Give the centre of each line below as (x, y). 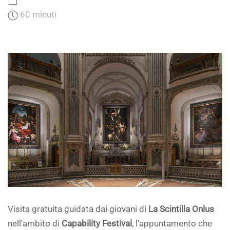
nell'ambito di (35, 224)
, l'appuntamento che (172, 224)
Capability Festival (97, 224)
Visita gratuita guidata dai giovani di (78, 209)
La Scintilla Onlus (181, 209)
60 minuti (38, 15)
